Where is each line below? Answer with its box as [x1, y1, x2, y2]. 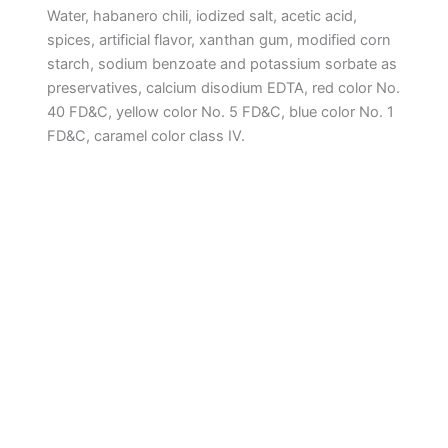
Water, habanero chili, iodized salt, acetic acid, [46, 6, 357, 25]
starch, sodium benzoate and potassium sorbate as [46, 54, 397, 73]
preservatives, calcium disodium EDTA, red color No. [46, 78, 400, 97]
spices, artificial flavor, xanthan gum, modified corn [46, 30, 391, 49]
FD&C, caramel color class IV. [46, 126, 245, 145]
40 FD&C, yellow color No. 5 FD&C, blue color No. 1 [46, 102, 394, 121]
